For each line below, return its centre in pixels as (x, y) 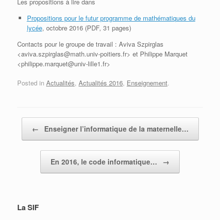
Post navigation (39, 122)
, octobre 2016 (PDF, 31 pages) (86, 27)
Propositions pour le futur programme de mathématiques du (111, 18)
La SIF (28, 207)
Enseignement (147, 83)
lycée (34, 27)
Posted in (32, 83)
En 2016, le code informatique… (105, 162)
